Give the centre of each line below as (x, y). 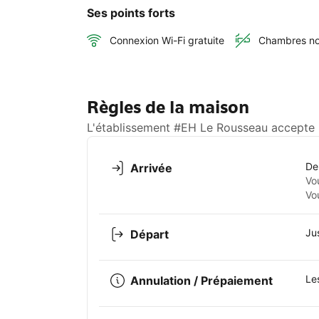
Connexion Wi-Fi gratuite (167, 41)
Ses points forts (131, 13)
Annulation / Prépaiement (202, 281)
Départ (150, 235)
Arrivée (151, 168)
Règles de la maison (168, 108)
